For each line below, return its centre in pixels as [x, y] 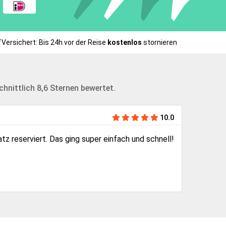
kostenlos [124, 42]
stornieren [159, 42]
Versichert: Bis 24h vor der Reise [54, 42]
